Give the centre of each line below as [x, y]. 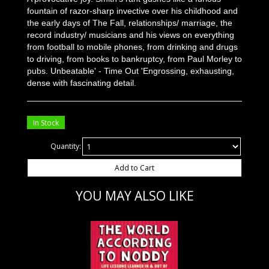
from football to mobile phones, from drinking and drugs [132, 47]
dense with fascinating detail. [82, 83]
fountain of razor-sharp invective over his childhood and [132, 11]
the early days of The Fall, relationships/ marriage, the [130, 23]
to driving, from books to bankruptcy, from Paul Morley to [134, 59]
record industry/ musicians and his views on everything [131, 35]
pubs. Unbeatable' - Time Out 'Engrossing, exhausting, [131, 71]
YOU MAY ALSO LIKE [134, 196]
